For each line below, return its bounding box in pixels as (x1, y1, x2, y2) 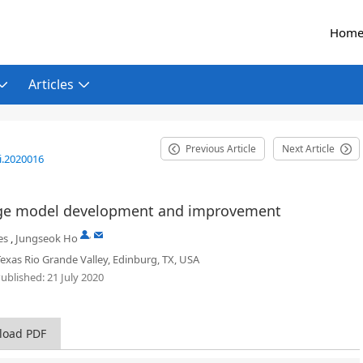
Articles (28, 75, 74, 93)
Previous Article (186, 142, 256, 156)
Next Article (282, 142, 335, 156)
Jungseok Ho (15, 231, 78, 246)
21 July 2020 (45, 270, 104, 284)
